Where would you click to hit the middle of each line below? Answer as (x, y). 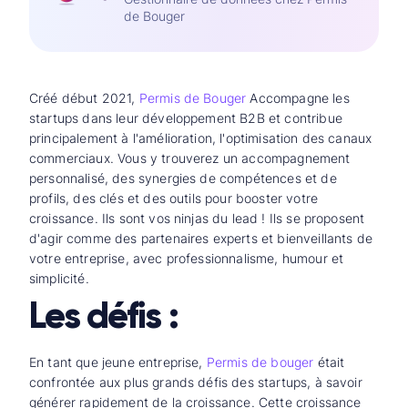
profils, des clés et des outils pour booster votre (174, 198)
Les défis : (104, 316)
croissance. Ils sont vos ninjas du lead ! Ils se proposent (197, 218)
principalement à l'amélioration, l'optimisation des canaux (201, 138)
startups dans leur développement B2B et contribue (186, 118)
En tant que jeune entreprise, (116, 362)
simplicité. (59, 278)
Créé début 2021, (82, 98)
